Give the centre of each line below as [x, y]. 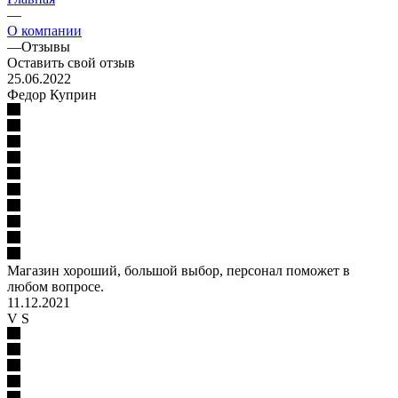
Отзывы [46, 46]
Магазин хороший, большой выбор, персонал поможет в [179, 270]
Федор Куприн [52, 94]
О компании [44, 30]
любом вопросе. [56, 286]
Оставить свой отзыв [71, 62]
